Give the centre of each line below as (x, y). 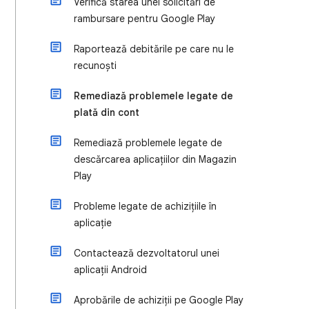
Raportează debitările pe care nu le (154, 49)
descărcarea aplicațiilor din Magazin (155, 159)
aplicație (93, 223)
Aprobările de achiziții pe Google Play (159, 300)
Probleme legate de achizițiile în (145, 206)
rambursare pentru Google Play (144, 19)
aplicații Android (110, 270)
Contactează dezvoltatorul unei (147, 253)
